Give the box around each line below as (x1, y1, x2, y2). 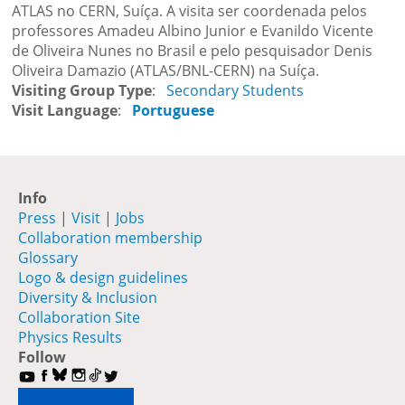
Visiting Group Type (12, 80, 153, 100)
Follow (18, 346, 66, 367)
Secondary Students (166, 80, 305, 100)
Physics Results (18, 326, 122, 347)
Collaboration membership (18, 227, 202, 248)
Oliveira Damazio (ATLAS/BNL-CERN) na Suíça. (12, 60, 320, 80)
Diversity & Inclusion (18, 287, 157, 307)
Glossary (18, 247, 78, 268)
